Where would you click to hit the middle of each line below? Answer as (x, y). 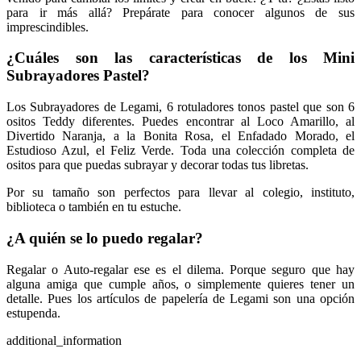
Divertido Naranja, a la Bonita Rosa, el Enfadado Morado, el (180, 136)
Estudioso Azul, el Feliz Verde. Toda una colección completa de (180, 151)
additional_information (64, 340)
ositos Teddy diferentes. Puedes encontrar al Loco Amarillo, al (180, 122)
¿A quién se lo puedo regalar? (105, 238)
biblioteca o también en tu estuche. (94, 207)
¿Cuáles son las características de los (165, 58)
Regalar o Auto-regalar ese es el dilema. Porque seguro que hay (180, 269)
